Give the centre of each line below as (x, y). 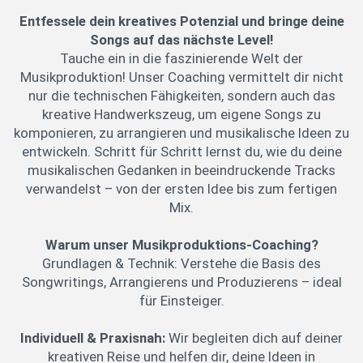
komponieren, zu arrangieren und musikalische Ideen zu (181, 133)
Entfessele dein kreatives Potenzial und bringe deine (181, 21)
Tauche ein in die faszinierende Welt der (181, 59)
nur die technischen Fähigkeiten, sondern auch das (181, 96)
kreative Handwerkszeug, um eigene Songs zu (181, 115)
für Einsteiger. (181, 301)
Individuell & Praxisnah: (94, 338)
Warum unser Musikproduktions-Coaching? (181, 245)
